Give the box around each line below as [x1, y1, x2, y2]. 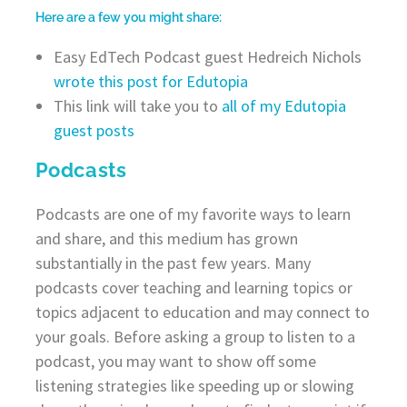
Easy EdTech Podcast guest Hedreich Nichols [53, 45, 362, 67]
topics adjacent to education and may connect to [35, 301, 370, 323]
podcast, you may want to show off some [35, 350, 316, 372]
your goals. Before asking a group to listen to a [35, 325, 355, 347]
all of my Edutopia [221, 94, 346, 116]
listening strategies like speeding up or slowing [35, 374, 354, 396]
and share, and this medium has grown [35, 227, 298, 249]
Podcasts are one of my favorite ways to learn [35, 203, 351, 224]
